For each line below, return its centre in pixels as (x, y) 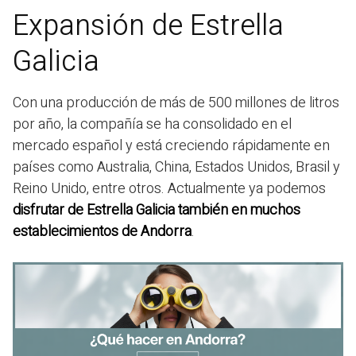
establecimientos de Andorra (102, 231)
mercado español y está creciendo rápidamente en (171, 145)
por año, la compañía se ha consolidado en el (152, 124)
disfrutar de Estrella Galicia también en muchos (157, 210)
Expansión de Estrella (148, 25)
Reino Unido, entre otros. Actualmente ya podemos (169, 188)
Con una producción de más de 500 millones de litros (176, 103)
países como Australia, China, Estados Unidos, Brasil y (176, 167)
